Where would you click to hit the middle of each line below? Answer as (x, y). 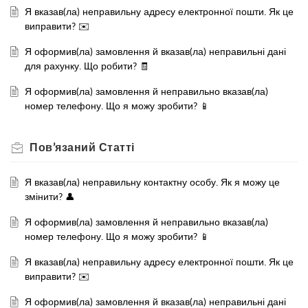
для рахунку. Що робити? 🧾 (87, 66)
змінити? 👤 (49, 197)
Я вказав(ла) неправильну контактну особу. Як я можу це (152, 182)
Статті (117, 147)
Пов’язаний (64, 147)
